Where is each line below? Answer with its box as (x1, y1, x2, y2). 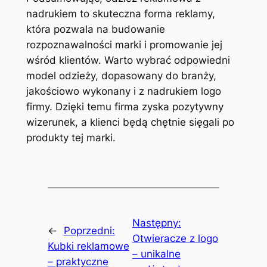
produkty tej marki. (26, 131, 116, 144)
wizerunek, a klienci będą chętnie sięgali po (26, 116, 234, 128)
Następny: (132, 216, 182, 229)
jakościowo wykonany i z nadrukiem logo (26, 85, 221, 97)
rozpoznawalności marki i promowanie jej (26, 38, 222, 51)
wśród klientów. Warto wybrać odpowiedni (26, 54, 230, 66)
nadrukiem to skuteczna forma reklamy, (26, 7, 215, 20)
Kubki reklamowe (47, 240, 129, 252)
